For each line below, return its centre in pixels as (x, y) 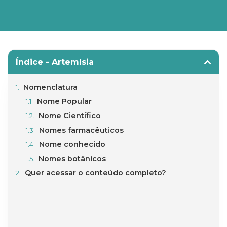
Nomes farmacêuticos (82, 130)
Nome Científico (70, 116)
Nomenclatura (50, 87)
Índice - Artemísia (55, 62)
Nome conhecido (72, 144)
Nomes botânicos (72, 158)
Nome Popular (65, 102)
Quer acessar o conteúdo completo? (96, 173)
